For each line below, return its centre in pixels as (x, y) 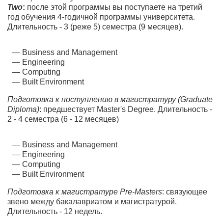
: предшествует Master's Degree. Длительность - (126, 109)
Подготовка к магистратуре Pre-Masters (85, 192)
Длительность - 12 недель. (55, 211)
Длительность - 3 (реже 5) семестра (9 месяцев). (95, 27)
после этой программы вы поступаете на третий (114, 7)
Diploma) (23, 109)
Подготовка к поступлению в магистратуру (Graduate (110, 99)
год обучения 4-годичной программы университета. (101, 17)
